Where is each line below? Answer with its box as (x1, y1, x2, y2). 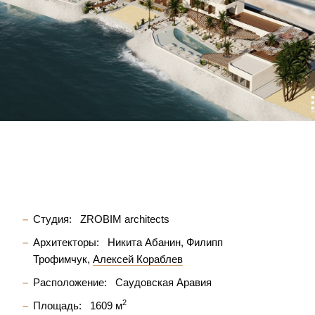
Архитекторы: (33, 236, 99, 248)
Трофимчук (33, 253, 87, 265)
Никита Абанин (108, 236, 181, 248)
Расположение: (33, 276, 107, 288)
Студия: (33, 213, 72, 225)
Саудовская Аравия (112, 276, 212, 288)
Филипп (186, 236, 223, 248)
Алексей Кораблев (93, 253, 183, 265)
